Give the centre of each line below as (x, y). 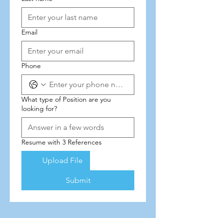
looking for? (39, 109)
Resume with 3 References (62, 142)
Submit (78, 180)
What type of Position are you (66, 99)
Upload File (63, 160)
